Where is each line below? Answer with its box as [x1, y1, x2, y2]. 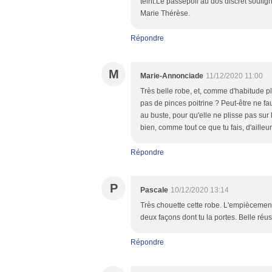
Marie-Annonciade [140, 72, 203, 80]
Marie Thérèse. [140, 9, 190, 18]
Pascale [140, 186, 168, 194]
